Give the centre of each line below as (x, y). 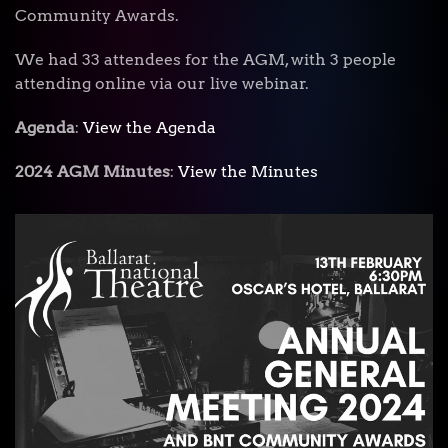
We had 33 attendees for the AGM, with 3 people (205, 59)
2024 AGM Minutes (92, 171)
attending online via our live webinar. (162, 83)
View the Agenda (149, 127)
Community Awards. (97, 15)
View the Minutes (248, 171)
